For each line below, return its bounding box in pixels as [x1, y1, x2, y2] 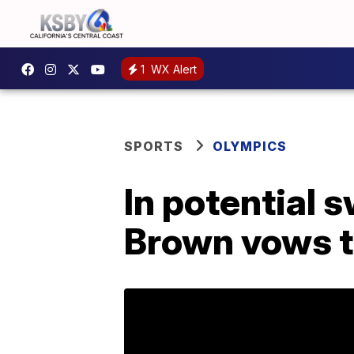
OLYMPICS [213, 138, 287, 154]
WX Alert [148, 62, 197, 76]
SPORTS [124, 138, 183, 154]
